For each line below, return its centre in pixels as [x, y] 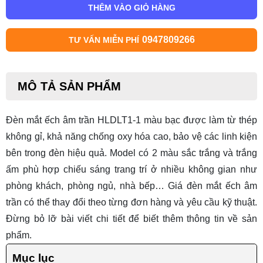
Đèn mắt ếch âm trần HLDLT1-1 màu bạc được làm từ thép [131, 120]
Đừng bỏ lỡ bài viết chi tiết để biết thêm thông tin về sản [131, 219]
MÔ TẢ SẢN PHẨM [69, 87]
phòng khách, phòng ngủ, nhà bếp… [87, 186]
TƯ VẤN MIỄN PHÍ [104, 40]
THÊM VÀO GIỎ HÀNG [131, 8]
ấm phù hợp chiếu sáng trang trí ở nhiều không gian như [131, 170]
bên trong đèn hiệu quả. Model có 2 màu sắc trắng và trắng [131, 153]
